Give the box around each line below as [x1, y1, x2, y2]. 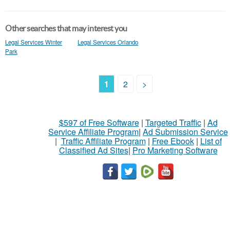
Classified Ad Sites [59, 144, 128, 156]
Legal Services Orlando [78, 38, 139, 46]
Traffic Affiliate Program [61, 135, 146, 147]
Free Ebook [151, 135, 194, 147]
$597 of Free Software [59, 117, 139, 128]
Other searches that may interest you [5, 24, 127, 33]
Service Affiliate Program [48, 126, 139, 138]
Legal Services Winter [5, 38, 62, 46]
